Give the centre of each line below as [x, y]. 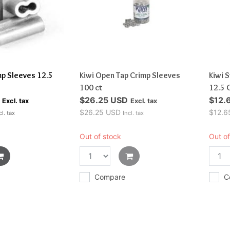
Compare [110, 177]
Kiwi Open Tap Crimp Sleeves [130, 75]
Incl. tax [133, 113]
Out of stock [100, 136]
